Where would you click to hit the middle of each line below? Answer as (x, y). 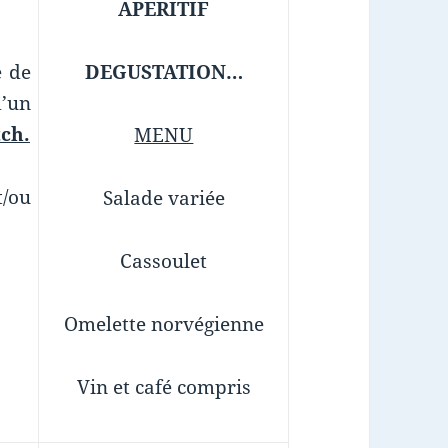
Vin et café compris (163, 386)
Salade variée (163, 197)
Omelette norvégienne (163, 323)
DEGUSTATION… (163, 71)
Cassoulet (164, 260)
